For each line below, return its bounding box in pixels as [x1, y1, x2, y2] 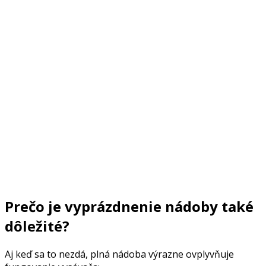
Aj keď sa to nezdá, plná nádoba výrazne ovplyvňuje [5, 248, 234, 261]
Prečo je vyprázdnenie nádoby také [5, 197, 254, 217]
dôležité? [5, 216, 69, 236]
